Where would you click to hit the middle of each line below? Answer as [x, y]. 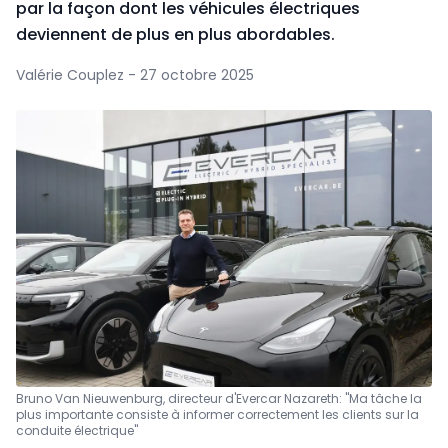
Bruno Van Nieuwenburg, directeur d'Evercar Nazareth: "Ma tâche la [219, 399]
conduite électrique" [77, 431]
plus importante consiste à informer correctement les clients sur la [217, 415]
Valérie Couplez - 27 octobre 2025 [135, 75]
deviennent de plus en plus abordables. [175, 34]
